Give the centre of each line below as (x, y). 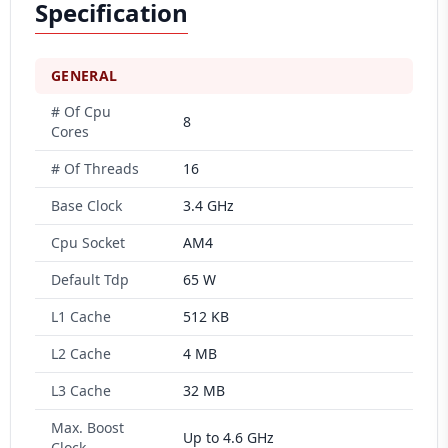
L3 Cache (81, 390)
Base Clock (86, 205)
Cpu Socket (88, 242)
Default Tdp (90, 279)
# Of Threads (95, 168)
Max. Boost (87, 427)
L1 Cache (81, 316)
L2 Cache (81, 353)
